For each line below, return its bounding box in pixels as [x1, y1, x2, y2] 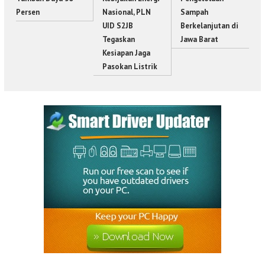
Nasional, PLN [102, 7, 151, 17]
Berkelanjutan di [180, 20, 238, 31]
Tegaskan [102, 34, 135, 44]
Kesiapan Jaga [102, 47, 151, 58]
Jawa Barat [180, 34, 218, 44]
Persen [16, 7, 40, 17]
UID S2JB [102, 20, 134, 31]
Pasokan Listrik [102, 61, 158, 72]
